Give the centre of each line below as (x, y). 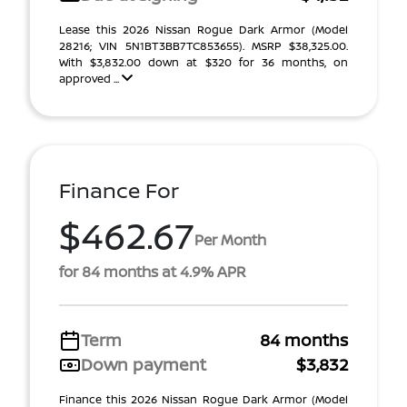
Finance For (119, 191)
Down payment (144, 365)
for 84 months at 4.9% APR (153, 272)
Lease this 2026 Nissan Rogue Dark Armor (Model (203, 30)
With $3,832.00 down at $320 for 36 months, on (203, 63)
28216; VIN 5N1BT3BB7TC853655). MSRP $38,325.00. (203, 46)
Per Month (230, 239)
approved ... (90, 79)
